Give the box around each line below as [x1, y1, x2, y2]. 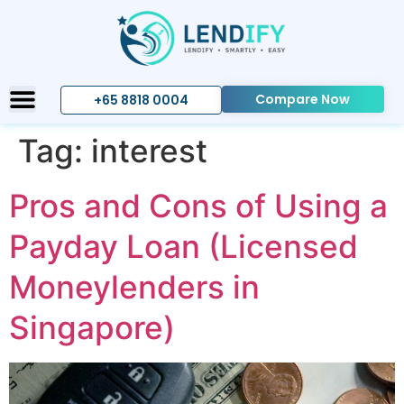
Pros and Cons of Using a [9, 187, 388, 225]
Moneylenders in [9, 268, 260, 306]
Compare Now [255, 90, 351, 108]
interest [91, 132, 207, 170]
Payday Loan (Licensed [9, 227, 358, 265]
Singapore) [9, 308, 175, 346]
